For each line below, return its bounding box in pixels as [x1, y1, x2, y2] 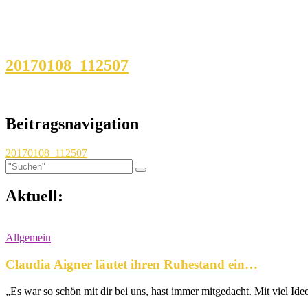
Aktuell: [5, 187, 63, 206]
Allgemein [5, 232, 51, 244]
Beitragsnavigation [5, 114, 139, 133]
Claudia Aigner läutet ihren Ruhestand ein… [5, 257, 258, 272]
